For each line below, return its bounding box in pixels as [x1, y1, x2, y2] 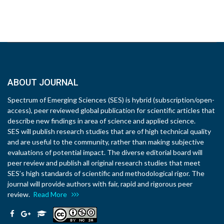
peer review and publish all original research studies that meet [7, 158, 200, 167]
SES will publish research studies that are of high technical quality [7, 127, 211, 135]
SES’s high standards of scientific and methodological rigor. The [7, 169, 204, 177]
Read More [33, 190, 71, 198]
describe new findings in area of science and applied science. [7, 116, 195, 125]
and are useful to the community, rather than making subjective [7, 137, 204, 146]
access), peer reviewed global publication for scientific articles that [7, 106, 215, 114]
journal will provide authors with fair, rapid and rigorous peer [7, 179, 192, 188]
